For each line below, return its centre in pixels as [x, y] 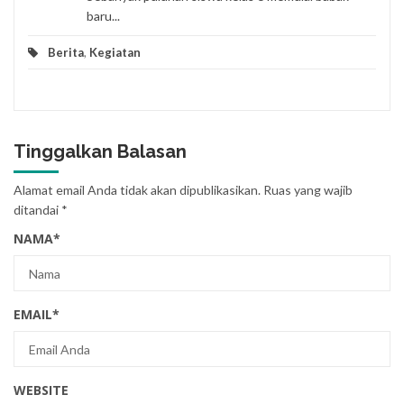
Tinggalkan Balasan [100, 152]
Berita [66, 53]
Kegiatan [115, 53]
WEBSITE [41, 390]
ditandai [37, 210]
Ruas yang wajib [308, 190]
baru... [103, 16]
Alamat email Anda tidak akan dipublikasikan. [137, 190]
